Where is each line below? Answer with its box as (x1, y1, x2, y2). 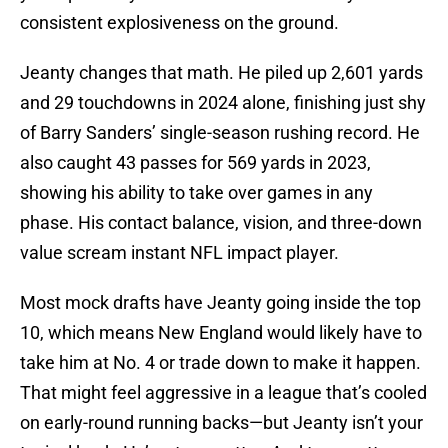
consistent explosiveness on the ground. (20, 12, 339, 34)
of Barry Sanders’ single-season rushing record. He (20, 122, 420, 144)
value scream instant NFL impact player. (20, 242, 339, 264)
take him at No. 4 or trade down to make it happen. (20, 352, 421, 374)
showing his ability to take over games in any (20, 182, 373, 204)
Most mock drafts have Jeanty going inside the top (20, 292, 421, 314)
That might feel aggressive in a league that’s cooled (20, 382, 427, 404)
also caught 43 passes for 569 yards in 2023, (20, 152, 371, 174)
